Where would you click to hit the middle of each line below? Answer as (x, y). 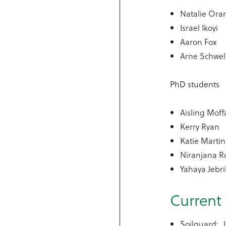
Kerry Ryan (200, 126)
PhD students (195, 84)
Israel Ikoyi (199, 27)
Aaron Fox (199, 42)
